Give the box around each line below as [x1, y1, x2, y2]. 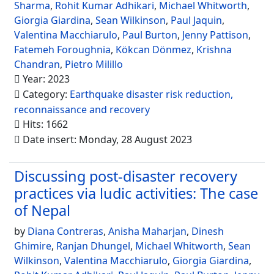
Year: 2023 [20, 72, 70, 86]
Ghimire [14, 239, 51, 253]
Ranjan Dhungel [56, 239, 130, 253]
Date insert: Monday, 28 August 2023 [20, 133, 192, 146]
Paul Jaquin [171, 13, 222, 27]
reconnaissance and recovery [14, 103, 150, 116]
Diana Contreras [28, 224, 103, 238]
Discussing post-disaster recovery [14, 166, 237, 186]
